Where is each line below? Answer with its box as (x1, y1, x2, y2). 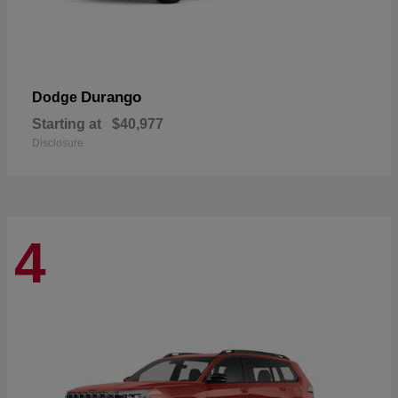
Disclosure (32, 136, 84, 149)
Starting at (32, 115, 101, 131)
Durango (81, 88, 141, 106)
